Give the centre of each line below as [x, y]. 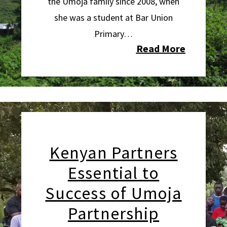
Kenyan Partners [113, 153]
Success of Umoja [113, 193]
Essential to [113, 173]
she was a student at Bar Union [113, 17]
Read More [161, 48]
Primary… [113, 34]
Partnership [113, 213]
